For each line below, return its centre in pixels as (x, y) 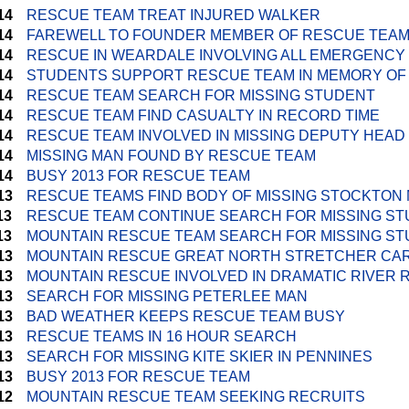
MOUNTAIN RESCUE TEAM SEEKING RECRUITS (196, 397)
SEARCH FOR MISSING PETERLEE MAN (167, 296)
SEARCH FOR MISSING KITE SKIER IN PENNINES (199, 357)
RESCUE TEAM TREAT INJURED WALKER (173, 15)
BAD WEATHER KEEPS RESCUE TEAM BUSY (186, 316)
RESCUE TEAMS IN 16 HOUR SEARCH (162, 336)
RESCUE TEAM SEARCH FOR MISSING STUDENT (201, 95)
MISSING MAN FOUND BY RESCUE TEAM (171, 156)
